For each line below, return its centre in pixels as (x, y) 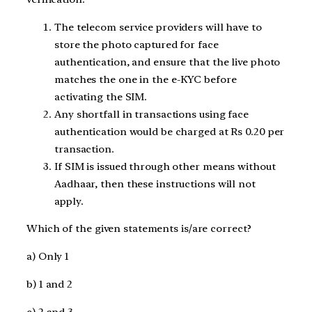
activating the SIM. (101, 96)
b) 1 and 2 (49, 284)
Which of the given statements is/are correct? (139, 229)
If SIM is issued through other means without (165, 166)
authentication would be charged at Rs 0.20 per (170, 131)
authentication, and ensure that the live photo (167, 62)
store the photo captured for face (136, 44)
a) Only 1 (48, 257)
